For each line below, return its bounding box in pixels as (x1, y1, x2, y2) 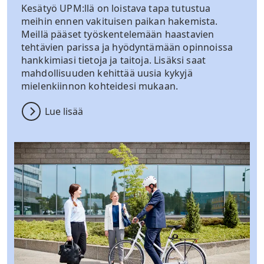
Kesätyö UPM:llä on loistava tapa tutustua (21, 2, 211, 15)
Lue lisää (45, 105, 83, 118)
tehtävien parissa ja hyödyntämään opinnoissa (21, 41, 233, 54)
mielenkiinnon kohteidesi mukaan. (21, 80, 179, 93)
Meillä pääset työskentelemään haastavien (21, 28, 214, 41)
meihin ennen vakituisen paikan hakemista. (21, 15, 218, 28)
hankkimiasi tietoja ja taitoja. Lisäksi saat (21, 54, 206, 67)
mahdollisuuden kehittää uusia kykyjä (21, 67, 193, 80)
